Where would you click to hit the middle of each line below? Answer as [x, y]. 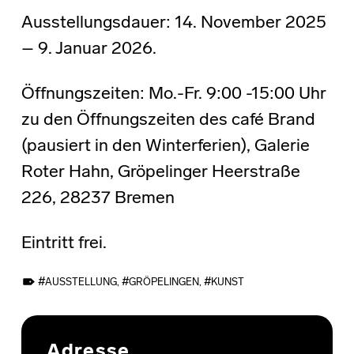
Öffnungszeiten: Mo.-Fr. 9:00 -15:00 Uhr [173, 95]
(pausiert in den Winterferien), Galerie [165, 147]
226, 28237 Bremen [98, 199]
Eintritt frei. [64, 244]
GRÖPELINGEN [164, 283]
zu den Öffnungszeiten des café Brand [168, 121]
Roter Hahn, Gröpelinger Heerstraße [160, 173]
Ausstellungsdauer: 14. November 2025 [173, 24]
